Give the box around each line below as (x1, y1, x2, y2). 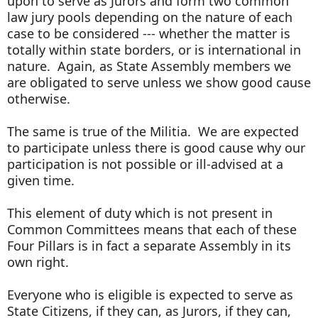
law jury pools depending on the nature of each (7, 8, 292, 26)
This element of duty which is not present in (7, 204, 273, 221)
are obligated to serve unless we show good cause (7, 73, 311, 91)
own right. (7, 253, 69, 270)
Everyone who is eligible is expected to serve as (7, 285, 293, 303)
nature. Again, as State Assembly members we (7, 57, 291, 75)
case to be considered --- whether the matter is (7, 24, 290, 42)
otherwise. (7, 89, 74, 107)
